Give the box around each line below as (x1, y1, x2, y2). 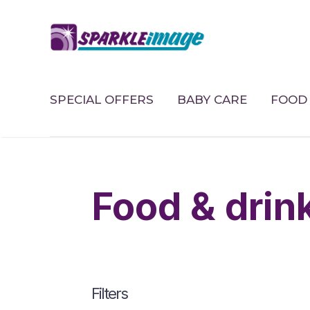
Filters (91, 284, 127, 302)
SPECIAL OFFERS (50, 92, 154, 107)
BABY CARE (177, 92, 248, 107)
